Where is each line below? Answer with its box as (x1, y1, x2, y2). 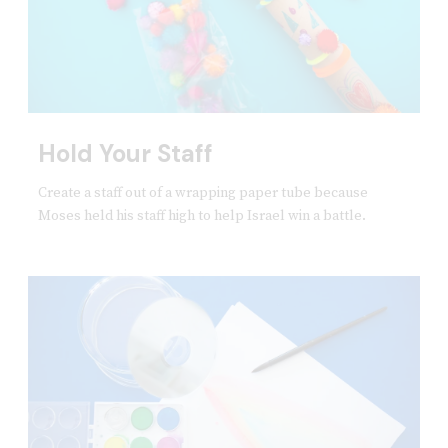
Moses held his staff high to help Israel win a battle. (37, 207, 366, 226)
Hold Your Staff (37, 138, 213, 170)
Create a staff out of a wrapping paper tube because (37, 184, 368, 203)
